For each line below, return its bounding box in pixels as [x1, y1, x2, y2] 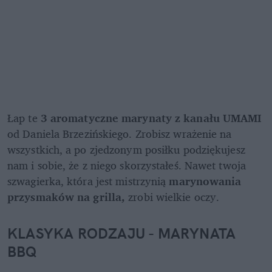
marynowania [169, 171, 242, 190]
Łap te [7, 108, 41, 127]
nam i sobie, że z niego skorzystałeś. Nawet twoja [7, 155, 246, 174]
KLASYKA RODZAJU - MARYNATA [7, 223, 236, 242]
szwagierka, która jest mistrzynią [7, 171, 169, 190]
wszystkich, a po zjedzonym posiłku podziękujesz [7, 140, 245, 158]
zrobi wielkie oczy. [128, 187, 223, 206]
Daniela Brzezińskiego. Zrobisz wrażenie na [22, 124, 232, 143]
